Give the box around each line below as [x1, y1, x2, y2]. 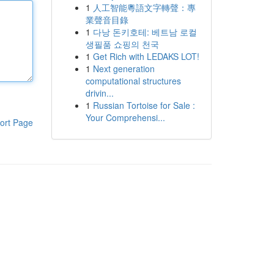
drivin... [85, 87, 114, 99]
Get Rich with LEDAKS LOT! [92, 50, 199, 62]
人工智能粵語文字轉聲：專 [92, 1, 196, 13]
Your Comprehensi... [85, 111, 165, 124]
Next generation [92, 62, 155, 75]
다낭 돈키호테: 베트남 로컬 [92, 26, 197, 38]
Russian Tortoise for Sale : [92, 99, 195, 111]
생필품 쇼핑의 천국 [85, 38, 159, 50]
